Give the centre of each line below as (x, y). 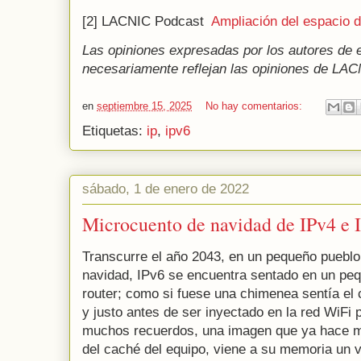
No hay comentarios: (255, 106)
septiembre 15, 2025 (144, 106)
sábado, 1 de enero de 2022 (166, 189)
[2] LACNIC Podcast (147, 22)
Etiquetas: (114, 131)
